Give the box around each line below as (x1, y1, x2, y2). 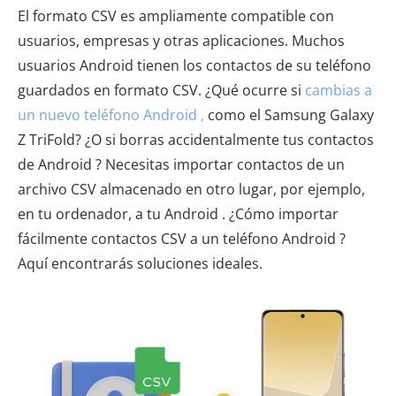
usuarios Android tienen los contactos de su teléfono (18, 56, 371, 75)
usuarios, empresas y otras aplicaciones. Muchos (18, 31, 345, 50)
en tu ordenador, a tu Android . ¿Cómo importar (18, 204, 339, 224)
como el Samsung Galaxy (204, 105, 374, 125)
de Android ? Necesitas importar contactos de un (18, 155, 345, 174)
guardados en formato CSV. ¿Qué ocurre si (18, 80, 305, 100)
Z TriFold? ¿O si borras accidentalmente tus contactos (18, 130, 374, 149)
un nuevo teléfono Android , (18, 105, 204, 125)
